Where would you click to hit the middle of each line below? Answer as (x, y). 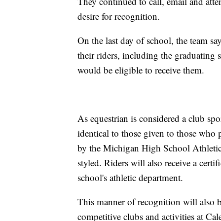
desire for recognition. (119, 16)
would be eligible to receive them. (141, 70)
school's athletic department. (130, 178)
